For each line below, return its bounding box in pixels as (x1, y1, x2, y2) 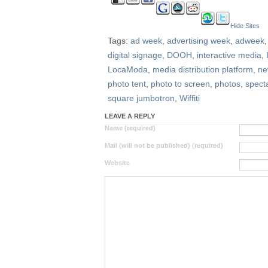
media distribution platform (153, 65, 253, 74)
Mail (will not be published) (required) (105, 142, 223, 149)
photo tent (108, 79, 146, 89)
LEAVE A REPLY (105, 112, 155, 120)
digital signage (108, 50, 162, 60)
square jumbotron (108, 93, 175, 103)
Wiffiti (179, 93, 200, 103)
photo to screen (151, 79, 210, 89)
